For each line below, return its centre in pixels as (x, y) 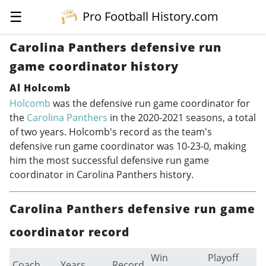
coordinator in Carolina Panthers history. (102, 174)
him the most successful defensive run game (109, 160)
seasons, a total (220, 117)
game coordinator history (94, 66)
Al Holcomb (40, 88)
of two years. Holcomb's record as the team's (111, 132)
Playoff (223, 257)
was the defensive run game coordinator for (150, 103)
